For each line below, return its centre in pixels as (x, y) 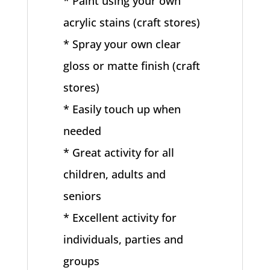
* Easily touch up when (122, 109)
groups (82, 261)
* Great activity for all (119, 152)
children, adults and (115, 174)
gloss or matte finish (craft (132, 66)
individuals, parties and (124, 239)
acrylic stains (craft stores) (132, 22)
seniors (83, 196)
